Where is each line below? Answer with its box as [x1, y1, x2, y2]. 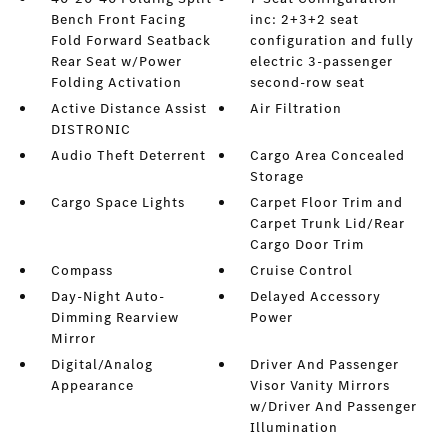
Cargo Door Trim [250, 235, 365, 254]
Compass [50, 261, 113, 280]
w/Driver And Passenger [250, 397, 418, 416]
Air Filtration [250, 99, 343, 118]
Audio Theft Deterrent [50, 146, 206, 165]
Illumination [250, 418, 339, 437]
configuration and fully [250, 31, 415, 50]
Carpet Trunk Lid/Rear [250, 214, 406, 233]
